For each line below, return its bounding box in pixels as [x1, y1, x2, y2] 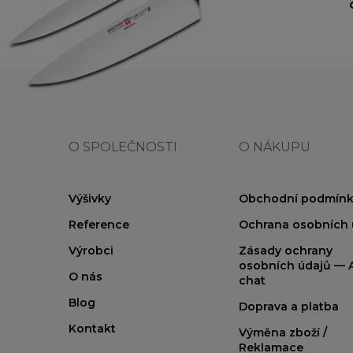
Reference [69, 217, 129, 232]
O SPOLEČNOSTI [69, 139, 177, 154]
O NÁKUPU [239, 139, 310, 154]
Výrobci [69, 243, 113, 258]
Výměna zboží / [239, 325, 327, 340]
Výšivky [69, 191, 111, 206]
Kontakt [69, 321, 116, 336]
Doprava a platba [239, 299, 339, 314]
